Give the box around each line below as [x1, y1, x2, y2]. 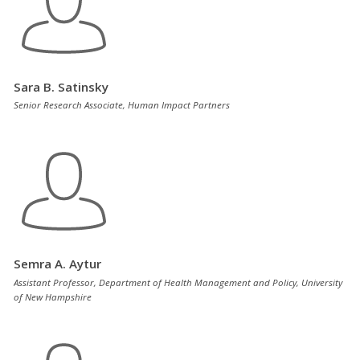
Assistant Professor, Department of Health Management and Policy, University [14, 276, 342, 288]
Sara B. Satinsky [14, 78, 108, 95]
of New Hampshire [14, 290, 92, 303]
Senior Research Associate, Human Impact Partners [14, 99, 230, 112]
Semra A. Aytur [14, 256, 101, 272]
